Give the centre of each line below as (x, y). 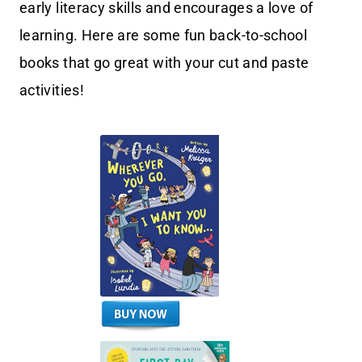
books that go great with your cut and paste (164, 62)
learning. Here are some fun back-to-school (164, 35)
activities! (52, 90)
